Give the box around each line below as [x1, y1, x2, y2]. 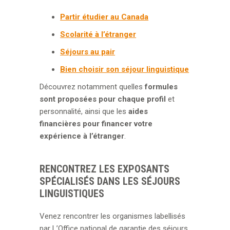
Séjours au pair [60, 47, 116, 56]
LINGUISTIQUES [40, 187, 105, 200]
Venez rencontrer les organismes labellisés [40, 211, 186, 221]
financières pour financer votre [40, 119, 153, 128]
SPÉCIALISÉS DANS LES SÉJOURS [40, 175, 181, 187]
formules [145, 82, 178, 91]
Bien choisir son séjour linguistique [60, 64, 189, 74]
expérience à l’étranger [40, 131, 125, 141]
